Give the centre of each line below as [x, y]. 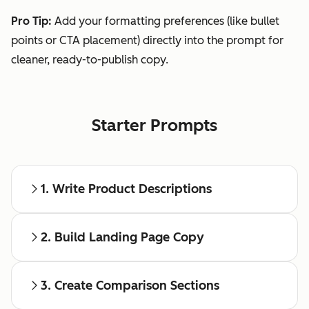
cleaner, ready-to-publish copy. [90, 60]
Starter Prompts [154, 126]
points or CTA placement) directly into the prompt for [147, 41]
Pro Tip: [31, 21]
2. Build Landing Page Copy [122, 238]
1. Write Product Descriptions [126, 189]
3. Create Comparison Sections [130, 286]
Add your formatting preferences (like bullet [166, 21]
